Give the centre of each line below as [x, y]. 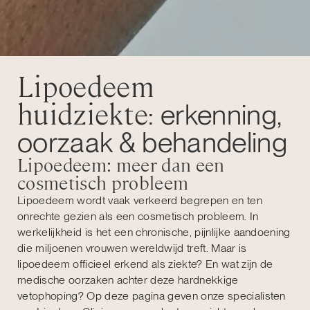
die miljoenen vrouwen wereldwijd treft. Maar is [132, 248]
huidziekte [83, 115]
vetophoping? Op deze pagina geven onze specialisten [152, 295]
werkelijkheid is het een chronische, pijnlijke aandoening [154, 232]
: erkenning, [215, 115]
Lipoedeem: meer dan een [121, 165]
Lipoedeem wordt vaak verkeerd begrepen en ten [140, 200]
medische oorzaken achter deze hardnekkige [128, 280]
